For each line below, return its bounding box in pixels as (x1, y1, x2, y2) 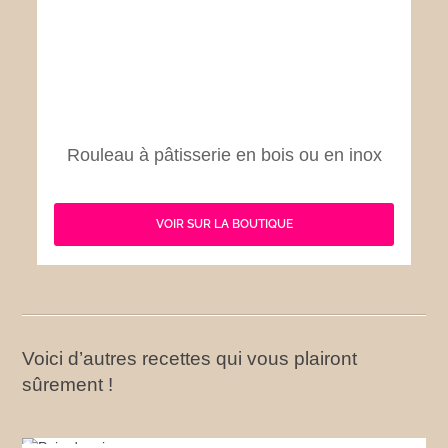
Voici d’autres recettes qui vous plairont (22, 347, 358, 369)
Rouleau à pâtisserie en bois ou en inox (66, 144, 382, 165)
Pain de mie (177, 419, 271, 439)
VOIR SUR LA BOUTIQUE (155, 217, 293, 232)
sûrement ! (22, 373, 114, 395)
